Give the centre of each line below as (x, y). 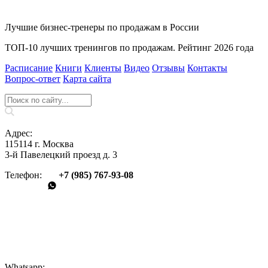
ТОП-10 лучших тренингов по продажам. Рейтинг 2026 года (129, 48)
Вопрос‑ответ (33, 79)
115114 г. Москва (39, 144)
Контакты (207, 68)
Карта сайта (87, 79)
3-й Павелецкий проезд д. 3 (61, 155)
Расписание (29, 68)
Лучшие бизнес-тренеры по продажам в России (102, 28)
